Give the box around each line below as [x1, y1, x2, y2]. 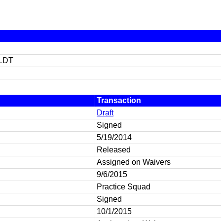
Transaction [97, 96, 141, 105]
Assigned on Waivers [97, 158, 171, 166]
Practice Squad [97, 183, 150, 191]
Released [97, 146, 131, 154]
